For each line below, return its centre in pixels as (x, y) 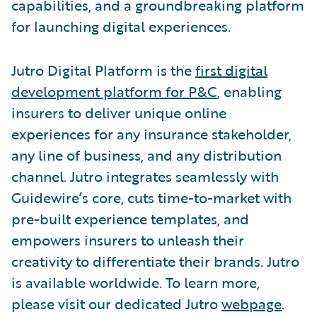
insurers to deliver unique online (119, 112)
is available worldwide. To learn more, (136, 282)
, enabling (249, 91)
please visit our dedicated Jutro (116, 303)
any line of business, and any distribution (146, 155)
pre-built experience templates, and (130, 218)
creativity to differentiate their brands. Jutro (155, 261)
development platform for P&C (114, 91)
